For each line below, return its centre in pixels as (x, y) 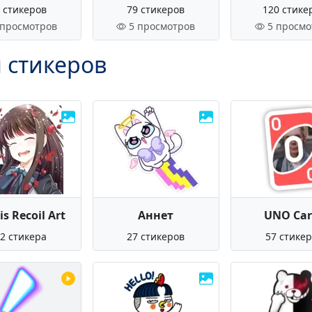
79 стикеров (156, 9)
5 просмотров (162, 26)
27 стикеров (156, 236)
